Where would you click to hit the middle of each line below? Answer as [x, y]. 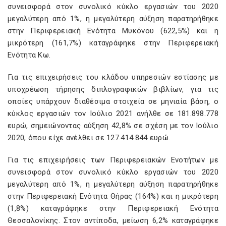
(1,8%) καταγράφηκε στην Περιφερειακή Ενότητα [113, 208]
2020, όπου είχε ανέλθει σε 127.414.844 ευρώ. [89, 138]
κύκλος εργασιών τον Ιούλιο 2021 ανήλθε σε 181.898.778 [113, 114]
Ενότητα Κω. [29, 55]
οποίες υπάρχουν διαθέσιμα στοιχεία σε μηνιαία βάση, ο [113, 101]
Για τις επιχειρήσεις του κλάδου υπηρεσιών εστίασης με [113, 77]
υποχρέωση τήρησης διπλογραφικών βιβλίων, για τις [113, 89]
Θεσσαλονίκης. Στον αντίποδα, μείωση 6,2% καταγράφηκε [113, 220]
